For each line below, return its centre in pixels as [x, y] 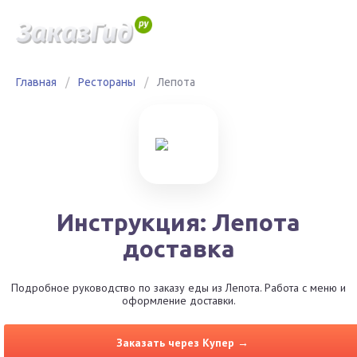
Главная [36, 82]
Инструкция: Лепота [178, 222]
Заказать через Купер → [182, 343]
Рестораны [107, 82]
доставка [178, 249]
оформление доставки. [178, 300]
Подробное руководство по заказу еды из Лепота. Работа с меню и [178, 288]
